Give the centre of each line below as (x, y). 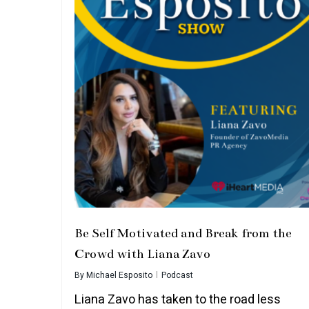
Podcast (177, 275)
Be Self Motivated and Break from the (183, 233)
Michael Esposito (119, 275)
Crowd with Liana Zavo (142, 253)
